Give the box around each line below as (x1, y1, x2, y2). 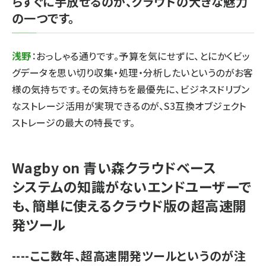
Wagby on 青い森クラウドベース (12, 157, 217, 178)
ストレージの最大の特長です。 (12, 115, 135, 129)
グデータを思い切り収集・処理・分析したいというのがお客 (12, 65, 254, 80)
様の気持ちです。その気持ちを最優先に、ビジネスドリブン (12, 82, 250, 96)
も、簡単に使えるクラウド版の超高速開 (12, 195, 247, 216)
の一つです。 (12, 9, 75, 27)
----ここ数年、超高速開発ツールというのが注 (12, 247, 246, 264)
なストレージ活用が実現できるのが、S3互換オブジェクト (12, 99, 246, 113)
